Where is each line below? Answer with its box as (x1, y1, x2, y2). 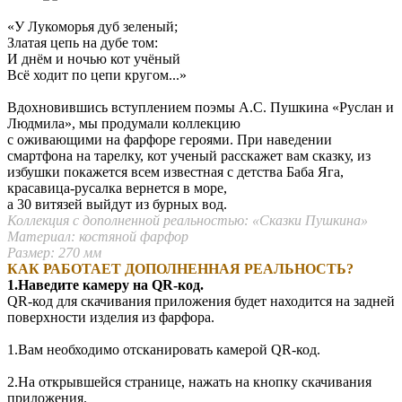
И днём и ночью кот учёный (7, 50, 180, 66)
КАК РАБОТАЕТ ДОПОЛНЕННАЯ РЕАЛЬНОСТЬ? (7, 260, 354, 276)
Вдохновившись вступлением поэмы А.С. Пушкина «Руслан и (7, 99, 394, 115)
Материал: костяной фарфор (7, 228, 188, 244)
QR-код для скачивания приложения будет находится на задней (7, 293, 395, 309)
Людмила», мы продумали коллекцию (7, 115, 240, 131)
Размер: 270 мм (7, 244, 101, 260)
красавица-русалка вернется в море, (7, 179, 227, 196)
